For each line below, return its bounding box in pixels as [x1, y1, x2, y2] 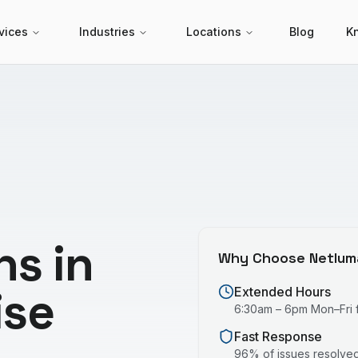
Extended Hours [234, 284, 331, 300]
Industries [79, 25, 135, 38]
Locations [186, 25, 241, 38]
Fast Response [234, 328, 322, 344]
